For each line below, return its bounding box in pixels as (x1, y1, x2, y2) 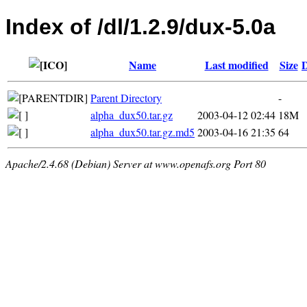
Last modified (204, 56, 269, 73)
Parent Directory (90, 90, 162, 105)
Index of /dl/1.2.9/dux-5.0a (5, 14, 275, 40)
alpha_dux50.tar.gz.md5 (90, 124, 195, 139)
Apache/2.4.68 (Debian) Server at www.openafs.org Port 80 (5, 156, 266, 171)
